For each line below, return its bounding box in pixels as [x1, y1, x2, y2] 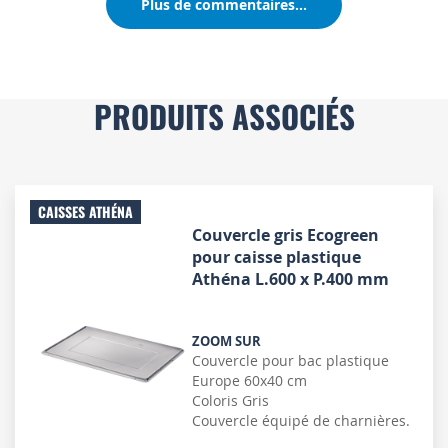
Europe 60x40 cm [192, 370, 308, 390]
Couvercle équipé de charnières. [192, 410, 411, 430]
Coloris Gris [192, 390, 270, 410]
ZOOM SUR [192, 331, 262, 350]
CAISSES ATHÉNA [38, 200, 133, 222]
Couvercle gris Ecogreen [192, 223, 380, 246]
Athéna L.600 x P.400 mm [192, 267, 390, 290]
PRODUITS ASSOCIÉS [93, 92, 355, 139]
